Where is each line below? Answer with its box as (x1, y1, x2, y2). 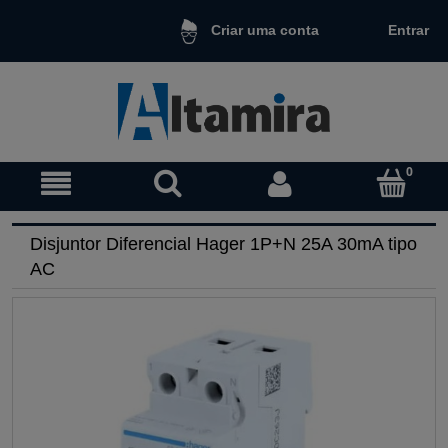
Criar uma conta (210, 22, 319, 39)
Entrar (388, 21, 430, 38)
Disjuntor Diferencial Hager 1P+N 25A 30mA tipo (30, 233, 417, 254)
